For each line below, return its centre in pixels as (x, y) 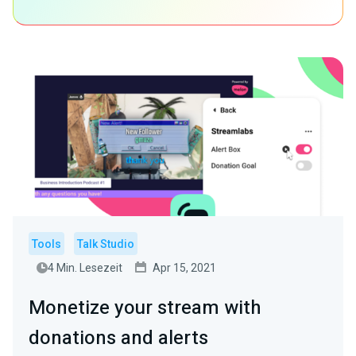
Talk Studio (106, 244)
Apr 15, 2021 (184, 268)
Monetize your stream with (145, 308)
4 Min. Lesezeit (85, 268)
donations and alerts (118, 338)
